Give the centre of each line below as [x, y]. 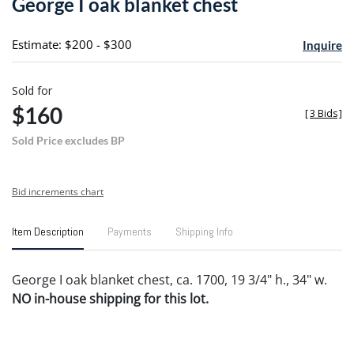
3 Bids [324, 113]
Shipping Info [204, 231]
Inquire [322, 45]
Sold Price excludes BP [68, 140]
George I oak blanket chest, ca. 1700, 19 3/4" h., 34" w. [169, 279]
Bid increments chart [58, 191]
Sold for [32, 90]
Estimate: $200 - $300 [72, 44]
